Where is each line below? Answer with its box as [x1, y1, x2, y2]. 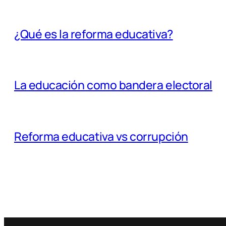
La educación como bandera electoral [14, 77, 212, 93]
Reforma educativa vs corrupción [14, 128, 188, 144]
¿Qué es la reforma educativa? [14, 26, 173, 42]
